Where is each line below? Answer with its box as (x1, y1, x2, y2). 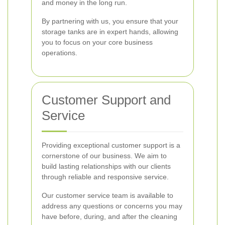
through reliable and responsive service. (42, 173, 169, 181)
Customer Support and (42, 92, 171, 107)
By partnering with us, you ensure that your (42, 17, 178, 25)
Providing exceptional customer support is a (42, 141, 180, 149)
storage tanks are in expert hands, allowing (42, 28, 178, 36)
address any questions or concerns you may (42, 202, 182, 210)
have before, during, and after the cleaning (42, 212, 177, 220)
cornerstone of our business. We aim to (42, 152, 167, 160)
